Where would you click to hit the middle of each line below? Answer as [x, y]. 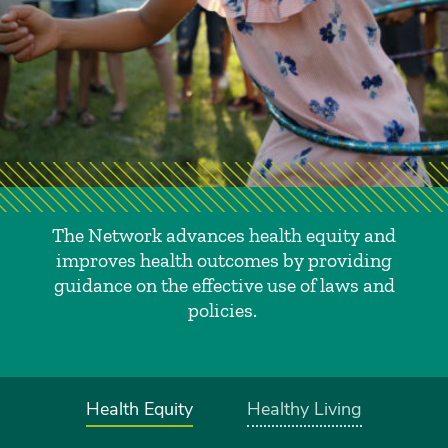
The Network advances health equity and [224, 235]
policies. [224, 310]
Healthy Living [304, 408]
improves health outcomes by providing [224, 260]
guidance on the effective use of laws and [224, 285]
